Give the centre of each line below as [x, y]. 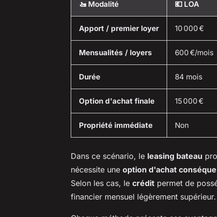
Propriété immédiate [116, 125]
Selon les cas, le [101, 183]
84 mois [189, 77]
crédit [143, 183]
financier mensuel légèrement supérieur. [143, 196]
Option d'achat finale [117, 101]
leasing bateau [175, 156]
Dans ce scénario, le [109, 156]
